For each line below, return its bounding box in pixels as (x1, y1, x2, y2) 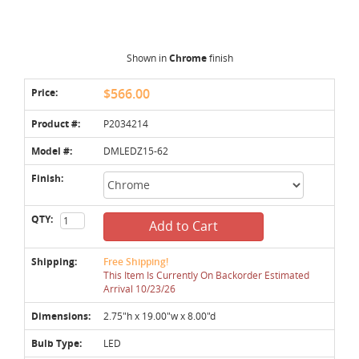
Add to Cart (149, 217, 218, 235)
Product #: (31, 116, 80, 131)
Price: (31, 85, 58, 99)
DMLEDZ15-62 (103, 143, 168, 157)
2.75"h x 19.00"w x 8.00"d (103, 309, 216, 322)
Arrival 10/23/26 (103, 281, 175, 295)
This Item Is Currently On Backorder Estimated (103, 268, 309, 281)
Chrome (168, 50, 207, 65)
